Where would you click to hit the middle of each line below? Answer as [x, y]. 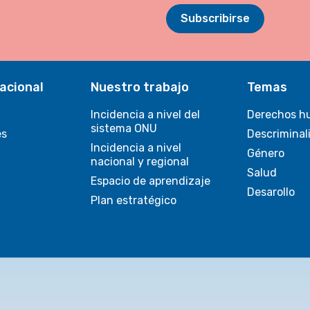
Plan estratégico [134, 200]
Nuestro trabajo [140, 87]
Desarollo [271, 192]
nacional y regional [140, 162]
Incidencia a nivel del [146, 115]
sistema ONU [124, 128]
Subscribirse [215, 18]
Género [265, 153]
